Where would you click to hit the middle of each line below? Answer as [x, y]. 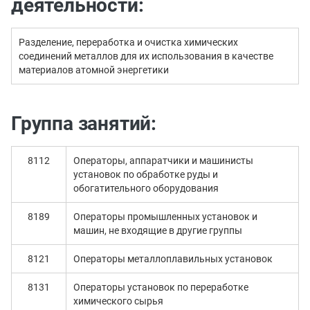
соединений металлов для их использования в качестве [146, 56]
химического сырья [118, 301]
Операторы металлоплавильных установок [173, 259]
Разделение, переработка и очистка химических [128, 42]
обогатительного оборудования [146, 188]
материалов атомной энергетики [94, 70]
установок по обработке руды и [145, 174]
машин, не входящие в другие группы [157, 230]
